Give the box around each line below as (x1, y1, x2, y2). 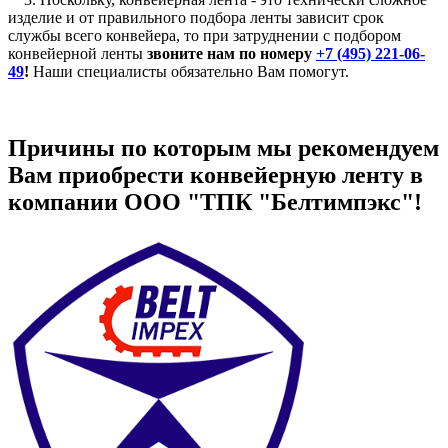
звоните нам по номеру (143, 45, 316, 63)
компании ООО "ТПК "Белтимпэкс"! (8, 188, 422, 215)
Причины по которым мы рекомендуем (8, 134, 439, 161)
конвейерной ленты (8, 45, 143, 63)
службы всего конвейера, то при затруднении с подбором (8, 27, 401, 45)
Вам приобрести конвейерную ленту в (8, 161, 423, 188)
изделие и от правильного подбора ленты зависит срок (8, 9, 384, 27)
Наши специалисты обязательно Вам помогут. (29, 63, 349, 81)
